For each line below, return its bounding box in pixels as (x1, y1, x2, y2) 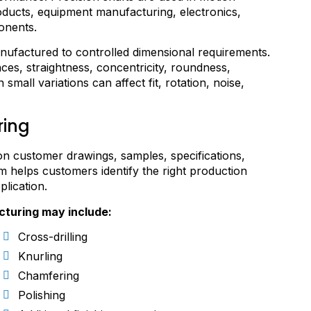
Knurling (18, 249, 62, 264)
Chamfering (18, 269, 79, 283)
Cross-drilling (18, 230, 87, 244)
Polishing (18, 288, 65, 303)
